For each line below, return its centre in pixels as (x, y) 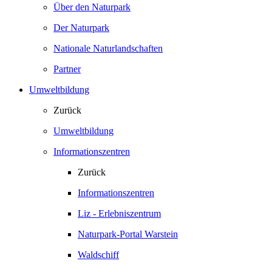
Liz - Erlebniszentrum (119, 213)
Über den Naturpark (92, 7)
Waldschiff (98, 255)
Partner (67, 69)
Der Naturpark (81, 28)
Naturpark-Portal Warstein (128, 234)
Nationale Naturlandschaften (108, 48)
